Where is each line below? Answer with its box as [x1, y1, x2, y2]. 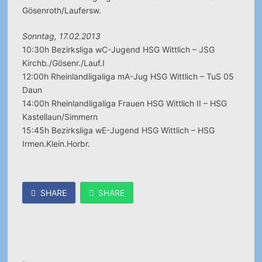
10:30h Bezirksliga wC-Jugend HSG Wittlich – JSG [22, 44, 215, 54]
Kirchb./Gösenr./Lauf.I [22, 58, 105, 68]
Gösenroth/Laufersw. [22, 5, 101, 15]
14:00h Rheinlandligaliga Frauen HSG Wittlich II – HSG [22, 98, 227, 108]
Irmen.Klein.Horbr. [22, 139, 90, 149]
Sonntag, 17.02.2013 [22, 31, 101, 41]
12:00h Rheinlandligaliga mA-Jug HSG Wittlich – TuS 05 [22, 71, 234, 81]
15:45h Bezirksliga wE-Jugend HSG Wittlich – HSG [22, 125, 215, 135]
